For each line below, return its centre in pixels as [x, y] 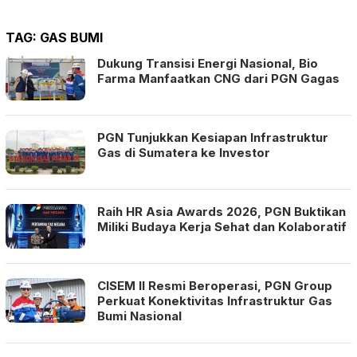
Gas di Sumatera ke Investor [184, 152]
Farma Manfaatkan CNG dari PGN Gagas [218, 78]
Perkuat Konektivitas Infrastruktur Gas [215, 300]
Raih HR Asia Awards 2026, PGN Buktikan [222, 211]
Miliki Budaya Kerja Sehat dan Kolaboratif [222, 226]
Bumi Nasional [139, 316]
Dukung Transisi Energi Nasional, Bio [208, 63]
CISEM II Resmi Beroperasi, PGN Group [215, 285]
